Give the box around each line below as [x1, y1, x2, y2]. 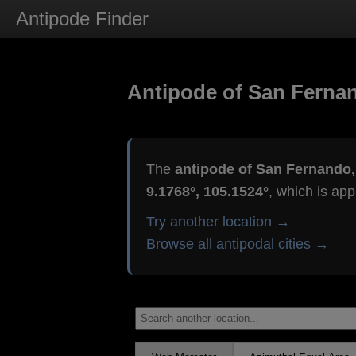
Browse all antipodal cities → [145, 236, 329, 253]
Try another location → [145, 214, 290, 230]
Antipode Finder [16, 8, 149, 29]
